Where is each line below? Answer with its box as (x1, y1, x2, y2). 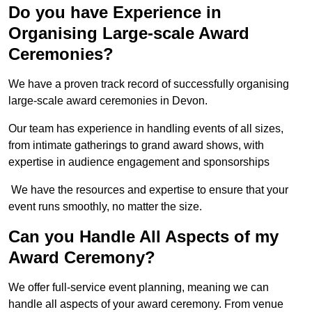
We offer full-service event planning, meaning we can (8, 281, 269, 294)
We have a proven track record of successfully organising (8, 78, 289, 91)
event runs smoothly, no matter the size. (8, 201, 202, 213)
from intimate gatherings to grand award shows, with (8, 139, 264, 152)
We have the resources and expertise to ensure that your (8, 184, 288, 196)
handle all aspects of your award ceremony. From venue (8, 298, 283, 311)
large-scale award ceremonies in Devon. (8, 95, 208, 107)
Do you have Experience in (8, 3, 221, 22)
